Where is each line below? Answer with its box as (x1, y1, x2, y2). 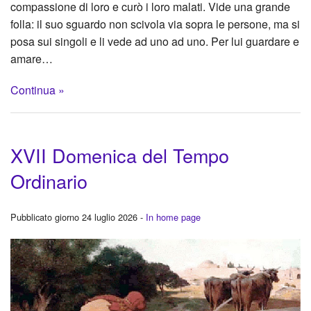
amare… (10, 50, 53, 67)
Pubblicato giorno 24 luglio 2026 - (10, 210, 146, 224)
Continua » (10, 81, 65, 98)
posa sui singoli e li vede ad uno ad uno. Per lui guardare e (10, 33, 299, 49)
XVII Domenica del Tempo (10, 141, 229, 169)
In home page (146, 210, 201, 224)
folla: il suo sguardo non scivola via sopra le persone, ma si (10, 15, 300, 32)
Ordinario (10, 167, 87, 194)
